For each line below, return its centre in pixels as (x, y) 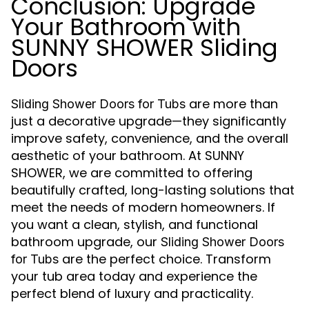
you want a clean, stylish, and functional (134, 225)
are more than (232, 104)
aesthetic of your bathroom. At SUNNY (128, 156)
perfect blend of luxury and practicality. (132, 293)
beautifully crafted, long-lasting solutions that (153, 190)
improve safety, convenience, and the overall (150, 138)
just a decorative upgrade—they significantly (149, 121)
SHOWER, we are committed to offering (132, 173)
